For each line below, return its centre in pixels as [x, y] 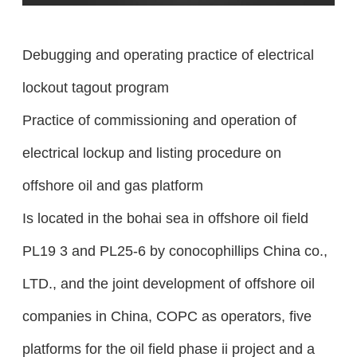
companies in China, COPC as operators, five [167, 316]
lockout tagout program [95, 88]
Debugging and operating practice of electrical [168, 55]
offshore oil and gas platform [112, 186]
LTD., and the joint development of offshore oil [168, 284]
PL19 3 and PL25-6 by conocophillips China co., [175, 251]
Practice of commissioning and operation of [159, 120]
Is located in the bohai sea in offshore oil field [165, 218]
